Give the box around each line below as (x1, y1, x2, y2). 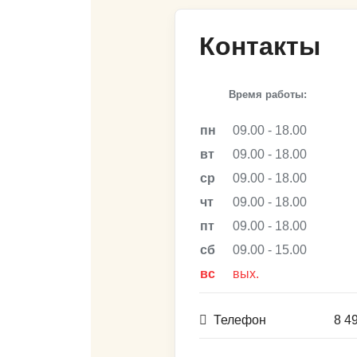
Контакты (199, 32, 320, 61)
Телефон (214, 313, 266, 327)
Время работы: (229, 88, 307, 100)
